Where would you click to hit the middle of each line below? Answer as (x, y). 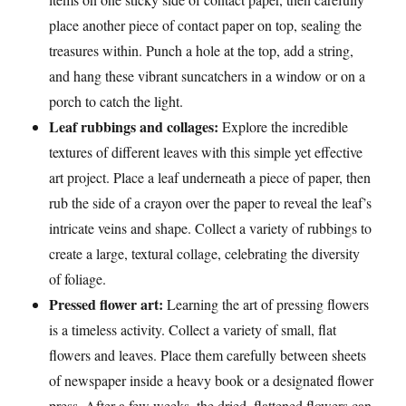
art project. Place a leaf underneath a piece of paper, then (210, 177)
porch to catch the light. (116, 101)
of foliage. (78, 279)
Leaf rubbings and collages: (134, 126)
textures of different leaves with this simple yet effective (206, 152)
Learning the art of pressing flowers (266, 304)
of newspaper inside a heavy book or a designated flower (212, 380)
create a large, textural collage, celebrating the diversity (205, 253)
